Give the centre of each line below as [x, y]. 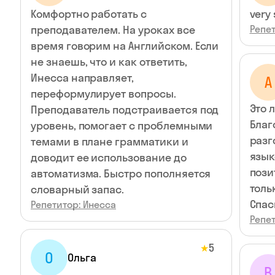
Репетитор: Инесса [73, 204]
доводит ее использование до [109, 157]
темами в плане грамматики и [110, 141]
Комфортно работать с [89, 14]
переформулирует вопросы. [103, 94]
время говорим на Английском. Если [125, 46]
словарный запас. [78, 189]
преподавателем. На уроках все [113, 30]
